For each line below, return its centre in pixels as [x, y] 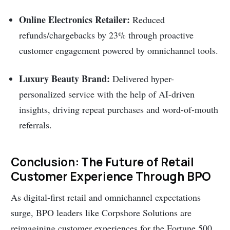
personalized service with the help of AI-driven [107, 94]
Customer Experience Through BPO [111, 176]
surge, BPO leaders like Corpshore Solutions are [101, 212]
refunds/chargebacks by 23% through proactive [107, 35]
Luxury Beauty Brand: [65, 78]
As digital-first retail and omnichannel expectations [106, 197]
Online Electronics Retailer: [75, 20]
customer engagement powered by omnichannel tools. [119, 51]
